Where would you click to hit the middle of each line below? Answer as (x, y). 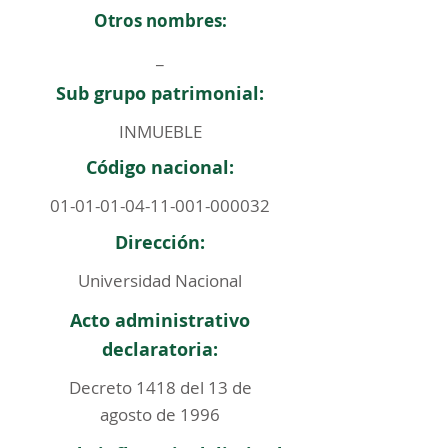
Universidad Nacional (160, 280)
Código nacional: (160, 167)
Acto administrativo (160, 320)
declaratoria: (160, 349)
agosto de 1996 (160, 414)
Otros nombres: (160, 20)
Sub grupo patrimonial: (160, 93)
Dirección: (160, 242)
